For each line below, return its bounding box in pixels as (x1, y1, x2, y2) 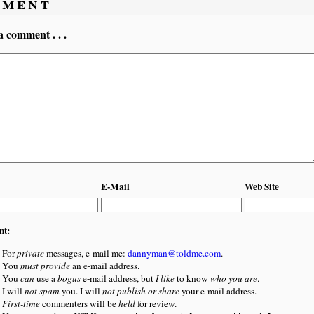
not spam (24, 284, 60, 297)
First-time (1, 296, 40, 310)
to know (174, 271, 210, 285)
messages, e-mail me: (43, 246, 128, 259)
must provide (20, 259, 70, 272)
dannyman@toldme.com (127, 246, 221, 259)
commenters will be (39, 296, 118, 310)
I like (155, 271, 175, 285)
